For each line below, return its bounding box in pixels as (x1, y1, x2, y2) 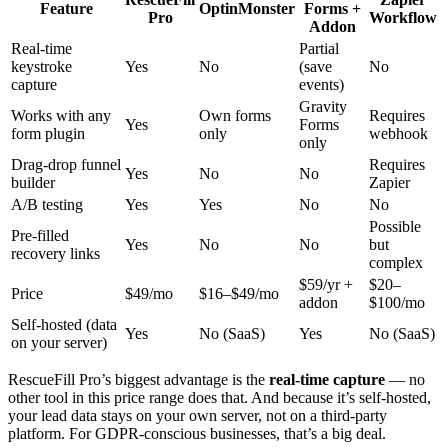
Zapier (369, 174, 410, 192)
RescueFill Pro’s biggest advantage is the (8, 371, 269, 389)
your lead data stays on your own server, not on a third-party (8, 407, 387, 425)
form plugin (11, 125, 85, 143)
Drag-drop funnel (11, 156, 121, 174)
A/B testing (11, 196, 83, 214)
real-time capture (269, 371, 385, 389)
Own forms (199, 107, 271, 125)
